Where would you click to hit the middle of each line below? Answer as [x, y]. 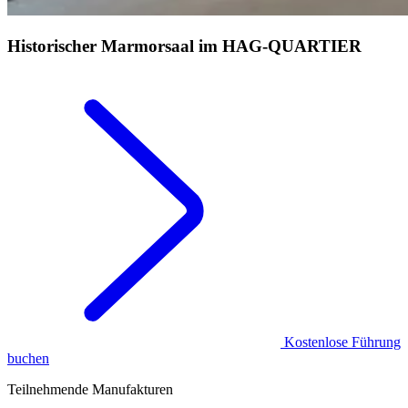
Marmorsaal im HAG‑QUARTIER [229, 46]
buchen [28, 358]
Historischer [52, 46]
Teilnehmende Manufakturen [90, 389]
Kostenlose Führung [341, 342]
